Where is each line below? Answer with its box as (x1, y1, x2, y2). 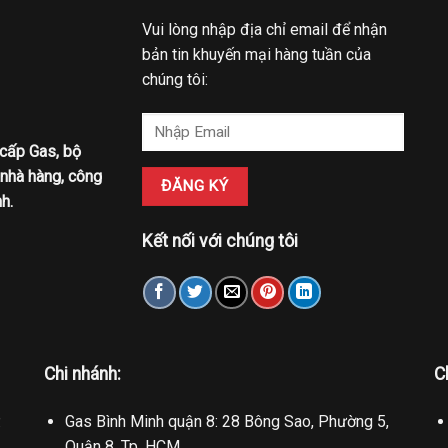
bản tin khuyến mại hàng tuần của (141, 44, 371, 64)
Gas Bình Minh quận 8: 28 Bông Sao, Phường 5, (64, 412, 389, 432)
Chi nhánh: (44, 364, 121, 385)
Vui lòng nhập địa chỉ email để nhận (141, 19, 387, 39)
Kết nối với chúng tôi (141, 230, 298, 251)
